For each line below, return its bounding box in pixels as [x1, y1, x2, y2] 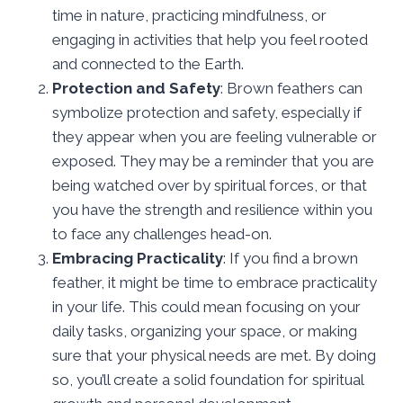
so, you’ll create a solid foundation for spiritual [52, 370, 363, 389]
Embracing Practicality [52, 248, 223, 267]
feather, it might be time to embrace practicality [52, 273, 377, 291]
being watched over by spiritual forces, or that [52, 175, 367, 194]
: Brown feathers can [220, 78, 363, 97]
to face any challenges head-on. [52, 224, 272, 243]
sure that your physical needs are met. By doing [52, 345, 376, 364]
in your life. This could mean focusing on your [52, 297, 361, 316]
